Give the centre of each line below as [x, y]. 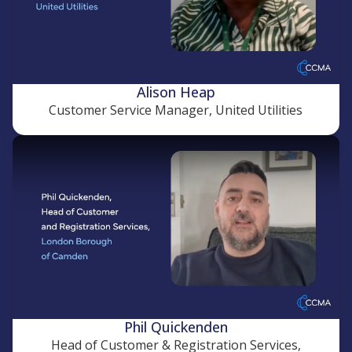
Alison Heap [176, 92]
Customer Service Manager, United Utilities [176, 110]
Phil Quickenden [176, 327]
